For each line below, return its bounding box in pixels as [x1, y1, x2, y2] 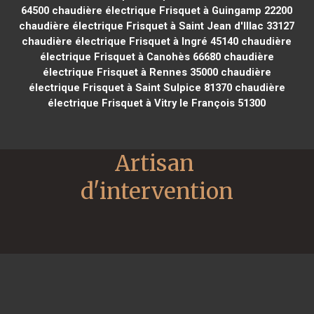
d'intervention [81, 177, 233, 205]
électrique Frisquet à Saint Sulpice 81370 [28, 81, 232, 94]
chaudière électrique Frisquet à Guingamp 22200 [49, 4, 293, 17]
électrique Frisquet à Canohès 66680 [39, 50, 221, 63]
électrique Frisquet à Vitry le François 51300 [48, 96, 266, 109]
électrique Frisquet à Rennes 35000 [42, 65, 218, 78]
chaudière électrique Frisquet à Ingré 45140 [22, 34, 239, 48]
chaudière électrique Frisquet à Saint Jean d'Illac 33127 [19, 19, 295, 32]
